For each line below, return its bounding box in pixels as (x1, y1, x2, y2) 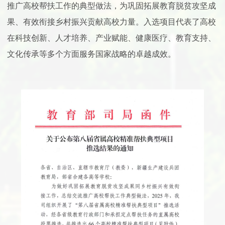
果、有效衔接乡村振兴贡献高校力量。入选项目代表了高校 (7, 18, 216, 27)
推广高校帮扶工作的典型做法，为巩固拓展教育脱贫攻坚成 (7, 2, 216, 11)
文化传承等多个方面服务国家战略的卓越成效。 (7, 50, 176, 59)
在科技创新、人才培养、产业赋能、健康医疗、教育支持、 (7, 34, 216, 43)
